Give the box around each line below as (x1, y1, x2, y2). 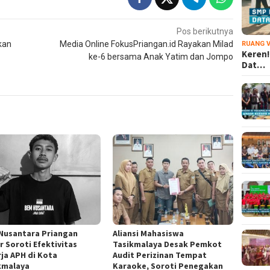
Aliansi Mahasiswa (113, 227, 184, 239)
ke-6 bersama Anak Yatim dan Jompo (89, 51, 234, 61)
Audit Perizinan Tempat (113, 249, 207, 260)
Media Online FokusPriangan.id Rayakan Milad (60, 39, 234, 49)
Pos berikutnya (177, 26, 234, 36)
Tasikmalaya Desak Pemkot (113, 238, 222, 250)
